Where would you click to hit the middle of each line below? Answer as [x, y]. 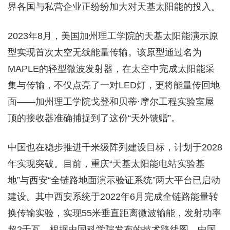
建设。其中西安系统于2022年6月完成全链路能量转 [113, 196]
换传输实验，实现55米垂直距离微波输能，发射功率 [114, 213]
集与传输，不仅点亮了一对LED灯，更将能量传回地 [114, 85]
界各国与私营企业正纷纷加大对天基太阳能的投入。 [114, 6]
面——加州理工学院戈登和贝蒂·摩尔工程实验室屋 [111, 101]
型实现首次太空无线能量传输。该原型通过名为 [105, 52]
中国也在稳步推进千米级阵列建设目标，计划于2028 [115, 147]
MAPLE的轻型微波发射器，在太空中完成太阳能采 [111, 69]
